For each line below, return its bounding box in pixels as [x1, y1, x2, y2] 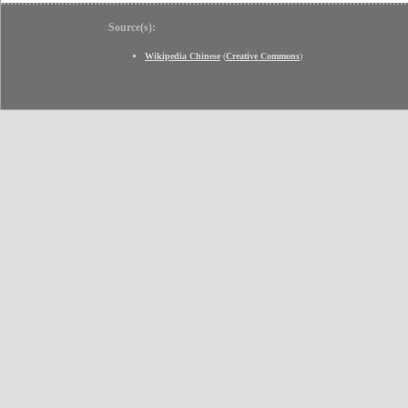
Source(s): [108, 20, 156, 34]
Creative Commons [226, 50, 300, 61]
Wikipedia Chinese [145, 50, 220, 61]
